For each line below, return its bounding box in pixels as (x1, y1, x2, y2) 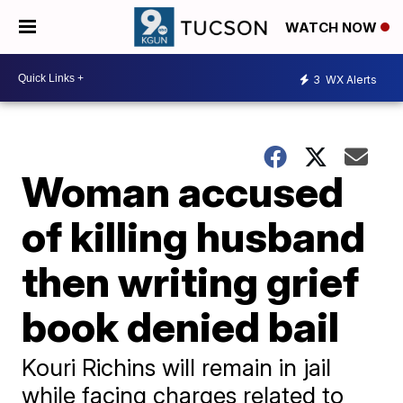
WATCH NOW (285, 19, 381, 37)
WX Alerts (323, 72, 377, 86)
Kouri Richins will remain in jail (22, 354, 332, 381)
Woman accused (22, 166, 345, 217)
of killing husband (22, 211, 366, 262)
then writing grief (22, 256, 360, 307)
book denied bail (22, 301, 340, 352)
